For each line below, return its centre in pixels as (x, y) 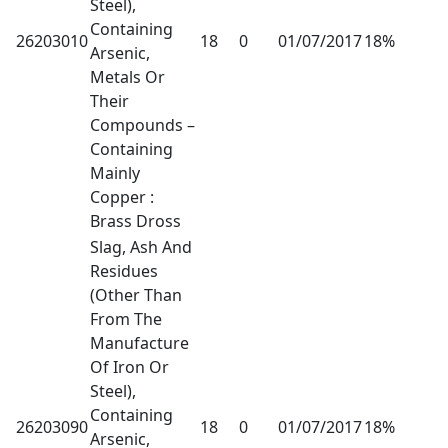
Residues (124, 270)
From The (126, 318)
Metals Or (127, 76)
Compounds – (142, 124)
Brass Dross (135, 220)
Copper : (122, 196)
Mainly (115, 172)
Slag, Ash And (141, 246)
